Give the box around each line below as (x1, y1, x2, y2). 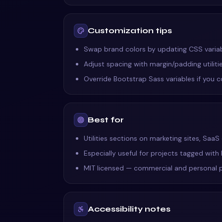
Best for (88, 115, 124, 124)
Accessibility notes (88, 204, 170, 214)
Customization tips (88, 26, 172, 35)
